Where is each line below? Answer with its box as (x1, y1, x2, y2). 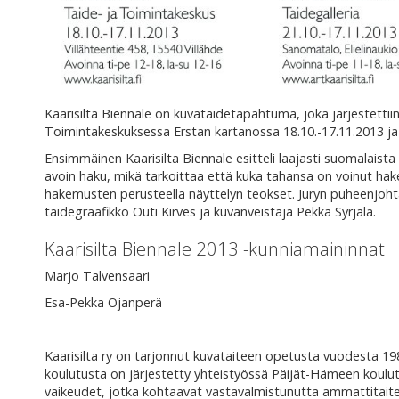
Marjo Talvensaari (45, 266, 150, 284)
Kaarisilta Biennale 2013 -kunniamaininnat (45, 235, 385, 261)
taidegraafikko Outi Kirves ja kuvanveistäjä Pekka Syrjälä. (45, 202, 376, 220)
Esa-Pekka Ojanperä (45, 293, 162, 311)
